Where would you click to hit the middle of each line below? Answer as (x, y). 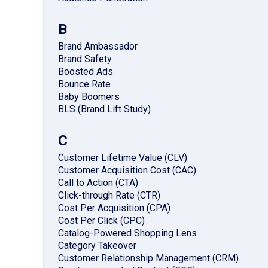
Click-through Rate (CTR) (109, 196)
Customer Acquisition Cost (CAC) (127, 170)
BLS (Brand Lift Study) (104, 109)
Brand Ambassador (98, 47)
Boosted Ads (86, 72)
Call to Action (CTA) (98, 183)
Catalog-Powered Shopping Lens (127, 233)
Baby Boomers (89, 97)
